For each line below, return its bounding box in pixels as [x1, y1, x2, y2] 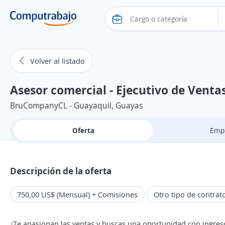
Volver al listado [30, 56, 85, 66]
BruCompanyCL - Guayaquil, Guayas [10, 100, 143, 111]
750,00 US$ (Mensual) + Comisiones [17, 189, 138, 199]
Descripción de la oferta [10, 165, 111, 177]
